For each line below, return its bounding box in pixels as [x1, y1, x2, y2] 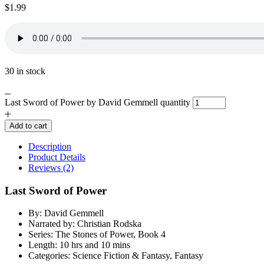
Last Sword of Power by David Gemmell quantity [5, 97, 190, 107]
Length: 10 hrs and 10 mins [28, 240, 130, 250]
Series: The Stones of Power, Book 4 [28, 229, 166, 240]
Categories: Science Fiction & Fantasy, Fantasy [28, 250, 203, 261]
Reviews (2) [28, 162, 74, 173]
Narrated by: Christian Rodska [28, 219, 141, 229]
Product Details [28, 151, 85, 162]
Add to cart [9, 121, 47, 130]
